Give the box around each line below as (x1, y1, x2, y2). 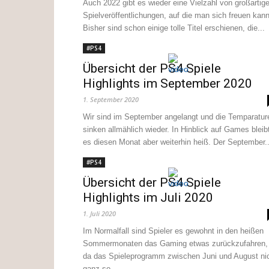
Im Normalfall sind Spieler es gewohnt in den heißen (83, 226, 264, 235)
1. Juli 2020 (83, 209, 116, 218)
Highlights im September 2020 (83, 76, 252, 91)
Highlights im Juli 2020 (83, 190, 213, 205)
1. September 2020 (83, 95, 139, 104)
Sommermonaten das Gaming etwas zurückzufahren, (83, 239, 268, 248)
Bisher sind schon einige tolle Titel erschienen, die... (83, 23, 265, 32)
